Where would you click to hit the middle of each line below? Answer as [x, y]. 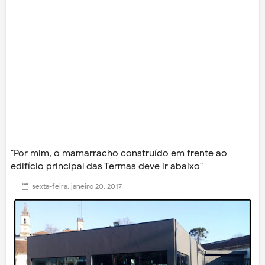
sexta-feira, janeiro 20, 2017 [77, 186]
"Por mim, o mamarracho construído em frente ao [119, 153]
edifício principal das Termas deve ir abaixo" [107, 167]
